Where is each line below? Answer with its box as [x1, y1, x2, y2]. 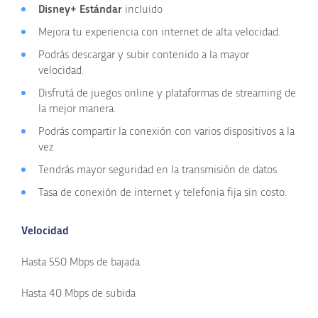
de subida [89, 287, 136, 299]
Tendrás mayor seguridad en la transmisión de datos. [38, 163, 279, 175]
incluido [122, 3, 163, 15]
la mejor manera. [38, 102, 116, 114]
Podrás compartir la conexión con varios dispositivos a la [38, 125, 295, 137]
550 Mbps [49, 256, 94, 268]
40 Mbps [49, 287, 89, 299]
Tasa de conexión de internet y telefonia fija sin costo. [38, 186, 287, 198]
